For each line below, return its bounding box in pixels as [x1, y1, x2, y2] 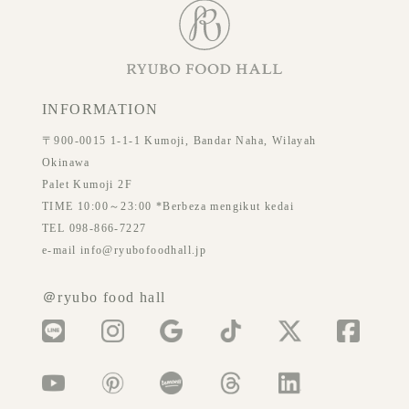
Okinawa [42, 155, 90, 169]
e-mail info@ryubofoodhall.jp [42, 243, 207, 257]
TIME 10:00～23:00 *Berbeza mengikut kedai [42, 199, 294, 213]
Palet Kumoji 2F [42, 177, 132, 191]
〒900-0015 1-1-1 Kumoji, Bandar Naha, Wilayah [42, 133, 317, 147]
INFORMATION [42, 100, 159, 117]
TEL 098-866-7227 [42, 221, 147, 235]
